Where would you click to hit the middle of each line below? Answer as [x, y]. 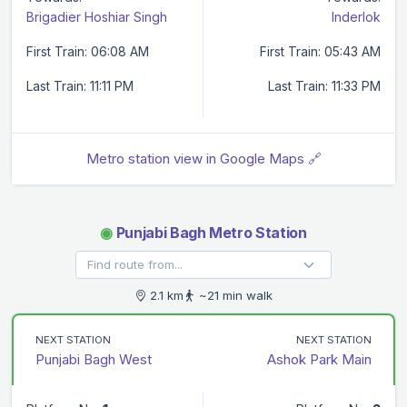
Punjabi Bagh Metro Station [210, 232]
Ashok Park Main [319, 359]
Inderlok [356, 16]
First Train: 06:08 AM [88, 51]
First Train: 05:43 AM [320, 51]
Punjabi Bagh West [94, 359]
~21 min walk [234, 295]
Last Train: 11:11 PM [80, 85]
